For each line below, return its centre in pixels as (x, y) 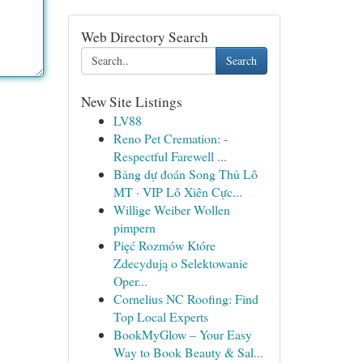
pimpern (134, 227)
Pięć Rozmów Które (164, 245)
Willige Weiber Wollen (171, 209)
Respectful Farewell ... (170, 156)
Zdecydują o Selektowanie (180, 263)
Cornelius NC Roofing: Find (186, 299)
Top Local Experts (160, 316)
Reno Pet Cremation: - (170, 138)
